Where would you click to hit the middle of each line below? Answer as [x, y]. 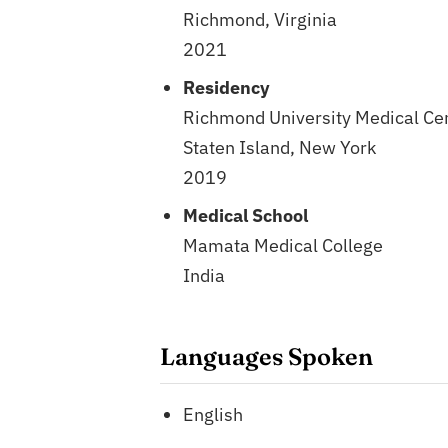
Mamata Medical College [283, 246]
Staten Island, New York [280, 148]
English [213, 415]
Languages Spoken [266, 357]
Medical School [246, 216]
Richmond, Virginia [260, 20]
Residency [227, 88]
